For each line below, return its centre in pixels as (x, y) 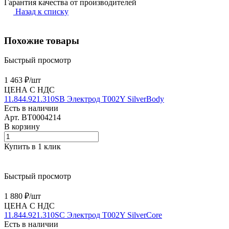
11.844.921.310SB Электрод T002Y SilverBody (84, 99)
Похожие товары (42, 40)
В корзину (22, 127)
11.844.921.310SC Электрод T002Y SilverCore (83, 215)
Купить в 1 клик (32, 147)
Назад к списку (42, 12)
